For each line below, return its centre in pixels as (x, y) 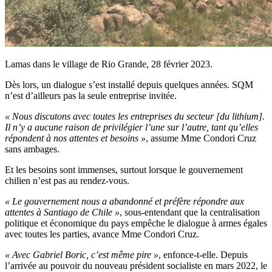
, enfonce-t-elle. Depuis (203, 255)
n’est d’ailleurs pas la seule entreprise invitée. (91, 96)
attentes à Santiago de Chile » (62, 212)
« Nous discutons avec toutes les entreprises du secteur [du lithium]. (135, 117)
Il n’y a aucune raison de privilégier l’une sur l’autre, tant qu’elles (131, 127)
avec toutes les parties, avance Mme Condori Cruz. (102, 234)
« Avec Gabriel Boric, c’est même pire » (82, 255)
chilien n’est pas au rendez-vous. (67, 181)
